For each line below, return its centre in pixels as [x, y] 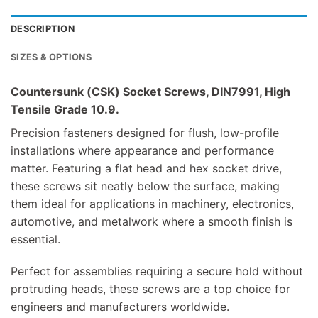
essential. [35, 239]
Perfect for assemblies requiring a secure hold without [157, 272]
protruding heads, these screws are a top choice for [150, 289]
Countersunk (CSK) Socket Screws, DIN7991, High [150, 91]
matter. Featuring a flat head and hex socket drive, [146, 168]
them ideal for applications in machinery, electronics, [152, 203]
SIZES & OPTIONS [51, 57]
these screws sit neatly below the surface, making [145, 186]
